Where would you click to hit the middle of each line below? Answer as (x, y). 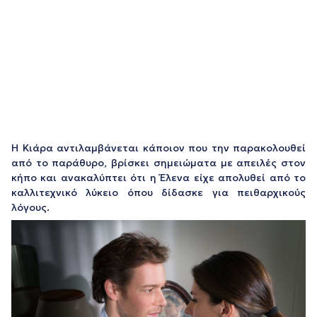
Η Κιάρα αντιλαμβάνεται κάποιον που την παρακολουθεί (158, 148)
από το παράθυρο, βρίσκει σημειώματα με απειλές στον (158, 162)
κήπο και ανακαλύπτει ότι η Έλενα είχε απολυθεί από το (158, 177)
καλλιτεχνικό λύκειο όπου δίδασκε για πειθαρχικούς (158, 192)
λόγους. (30, 207)
